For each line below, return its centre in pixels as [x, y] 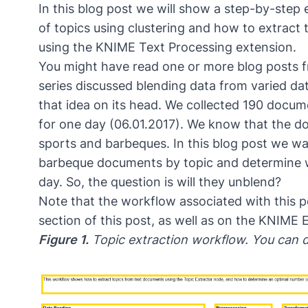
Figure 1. [64, 239]
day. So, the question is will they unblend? [160, 181]
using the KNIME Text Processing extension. [167, 47]
